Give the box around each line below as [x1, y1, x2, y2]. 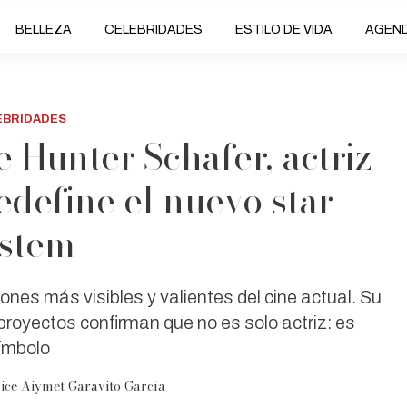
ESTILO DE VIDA [234, 23, 333, 36]
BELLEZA [15, 23, 72, 36]
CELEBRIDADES [104, 23, 203, 36]
